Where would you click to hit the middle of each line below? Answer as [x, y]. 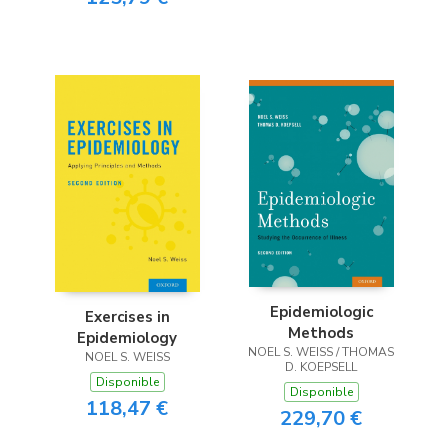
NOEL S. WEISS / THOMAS [321, 352]
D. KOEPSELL [321, 367]
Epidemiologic [321, 312]
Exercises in [127, 317]
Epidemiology [127, 338]
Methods [321, 333]
